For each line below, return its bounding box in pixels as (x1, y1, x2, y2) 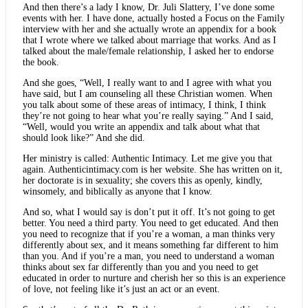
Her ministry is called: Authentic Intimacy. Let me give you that (23, 153, 272, 164)
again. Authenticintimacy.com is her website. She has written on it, (23, 164, 283, 175)
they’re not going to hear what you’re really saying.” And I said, (23, 110, 274, 121)
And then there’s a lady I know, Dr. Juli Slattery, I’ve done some (23, 1, 274, 12)
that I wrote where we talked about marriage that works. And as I (23, 34, 276, 45)
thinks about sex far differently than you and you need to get (23, 261, 258, 272)
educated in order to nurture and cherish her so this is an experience (23, 272, 285, 283)
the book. (23, 56, 59, 67)
